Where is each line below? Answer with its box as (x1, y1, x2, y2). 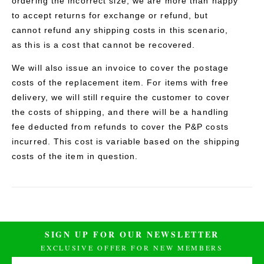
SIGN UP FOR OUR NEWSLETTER (44, 227, 220, 240)
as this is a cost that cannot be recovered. (12, 39, 196, 49)
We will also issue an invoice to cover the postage (12, 62, 229, 72)
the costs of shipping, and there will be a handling (12, 107, 229, 117)
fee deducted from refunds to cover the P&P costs (12, 121, 229, 131)
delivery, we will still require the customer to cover (12, 92, 230, 102)
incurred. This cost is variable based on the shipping (12, 136, 240, 146)
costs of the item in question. (12, 151, 138, 161)
